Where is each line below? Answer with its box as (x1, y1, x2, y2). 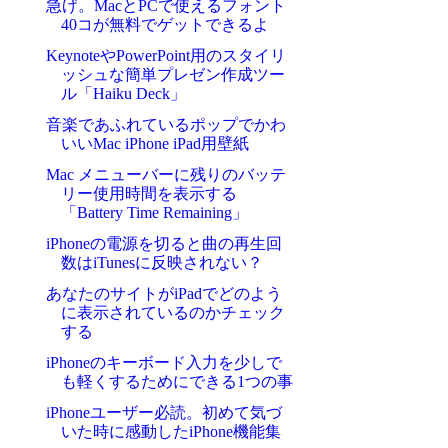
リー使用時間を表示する (60, 185, 237, 203)
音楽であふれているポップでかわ (45, 116, 286, 134)
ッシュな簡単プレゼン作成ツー (60, 66, 285, 84)
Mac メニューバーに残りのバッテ (45, 166, 286, 184)
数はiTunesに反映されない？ (60, 254, 263, 272)
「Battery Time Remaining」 (60, 204, 248, 222)
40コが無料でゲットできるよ (60, 16, 269, 34)
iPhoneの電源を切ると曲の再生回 (45, 235, 282, 253)
